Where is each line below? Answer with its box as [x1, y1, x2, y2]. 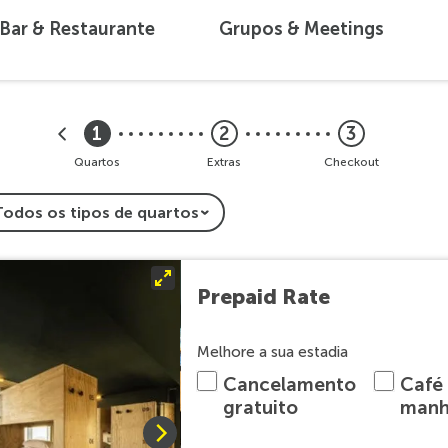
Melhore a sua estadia [196, 343, 348, 361]
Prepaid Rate [196, 283, 330, 309]
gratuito [222, 396, 298, 419]
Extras [207, 155, 241, 169]
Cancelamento [222, 373, 356, 396]
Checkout [323, 155, 379, 169]
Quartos [74, 155, 120, 169]
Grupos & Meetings [219, 17, 384, 40]
